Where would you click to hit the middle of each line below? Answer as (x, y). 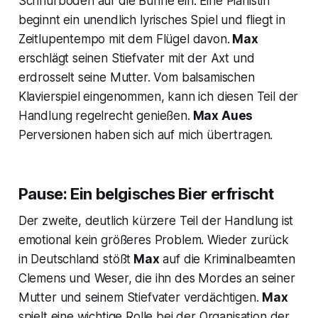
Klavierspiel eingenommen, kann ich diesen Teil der (158, 96)
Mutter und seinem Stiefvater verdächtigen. (140, 297)
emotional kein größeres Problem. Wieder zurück (153, 240)
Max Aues (221, 115)
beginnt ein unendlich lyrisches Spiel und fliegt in (152, 20)
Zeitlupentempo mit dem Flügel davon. (124, 39)
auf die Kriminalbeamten (227, 259)
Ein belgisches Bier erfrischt (172, 193)
